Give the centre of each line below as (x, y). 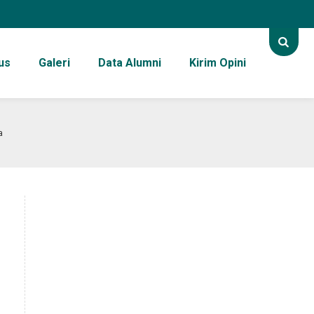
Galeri (54, 63)
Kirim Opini (217, 63)
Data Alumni (129, 63)
